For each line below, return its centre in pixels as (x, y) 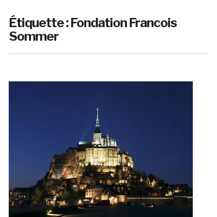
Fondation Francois (123, 23)
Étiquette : (39, 23)
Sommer (33, 36)
